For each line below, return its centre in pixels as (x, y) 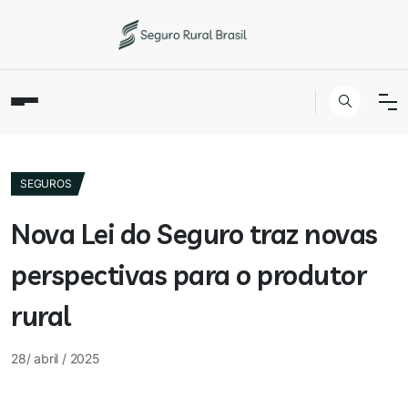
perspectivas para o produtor (189, 275)
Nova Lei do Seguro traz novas (194, 234)
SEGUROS (46, 183)
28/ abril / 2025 (56, 358)
